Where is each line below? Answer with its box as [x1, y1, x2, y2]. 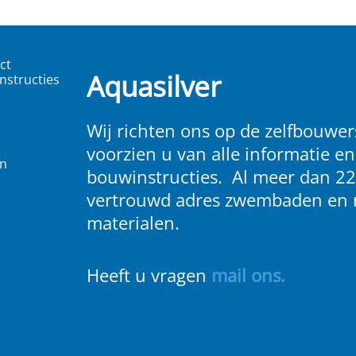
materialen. [87, 211, 184, 234]
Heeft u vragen [87, 263, 211, 287]
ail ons [227, 263, 281, 287]
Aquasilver [87, 67, 221, 105]
